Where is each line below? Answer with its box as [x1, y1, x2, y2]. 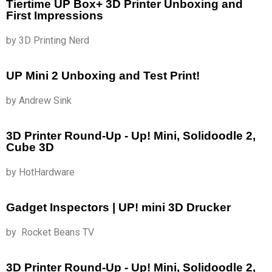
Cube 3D [6, 140, 54, 154]
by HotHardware [6, 166, 75, 178]
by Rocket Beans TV [6, 226, 94, 238]
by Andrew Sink [6, 94, 72, 106]
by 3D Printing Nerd [6, 34, 89, 46]
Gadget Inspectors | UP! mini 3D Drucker [6, 200, 231, 214]
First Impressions [6, 8, 103, 22]
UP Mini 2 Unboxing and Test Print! [6, 69, 200, 82]
